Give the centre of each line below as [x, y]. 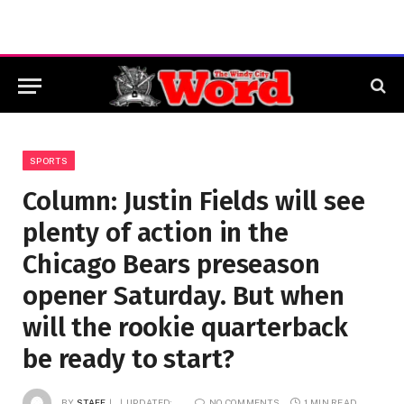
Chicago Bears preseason [171, 265]
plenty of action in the [156, 233]
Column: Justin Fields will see [194, 202]
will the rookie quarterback [186, 328]
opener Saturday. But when [184, 296]
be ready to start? [129, 359]
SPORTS [49, 161]
